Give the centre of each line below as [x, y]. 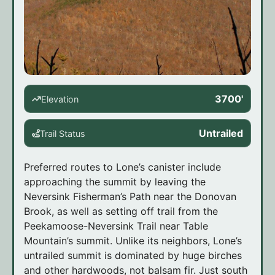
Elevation [60, 99]
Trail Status [63, 133]
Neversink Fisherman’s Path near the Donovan [130, 197]
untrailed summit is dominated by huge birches [133, 256]
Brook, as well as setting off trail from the [121, 211]
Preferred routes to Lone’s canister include [122, 167]
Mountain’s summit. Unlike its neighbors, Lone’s [133, 241]
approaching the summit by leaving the [115, 182]
